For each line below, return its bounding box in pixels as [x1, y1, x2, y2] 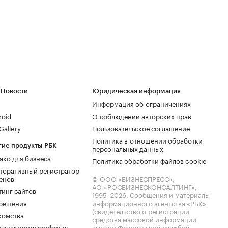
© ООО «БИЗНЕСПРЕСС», [92, 173, 175, 183]
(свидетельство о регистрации [92, 206, 189, 216]
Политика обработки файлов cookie [92, 155, 207, 165]
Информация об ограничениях [92, 98, 191, 108]
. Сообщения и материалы [126, 189, 210, 199]
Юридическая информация [92, 88, 181, 94]
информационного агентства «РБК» [92, 197, 206, 208]
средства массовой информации [92, 214, 196, 224]
